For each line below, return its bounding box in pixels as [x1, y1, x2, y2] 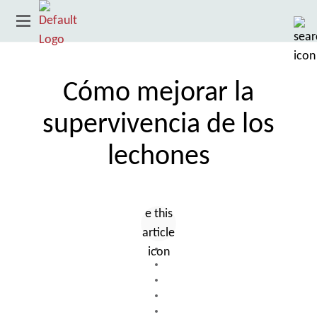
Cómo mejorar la [63, 79, 254, 108]
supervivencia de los [42, 111, 275, 139]
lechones [107, 143, 210, 171]
